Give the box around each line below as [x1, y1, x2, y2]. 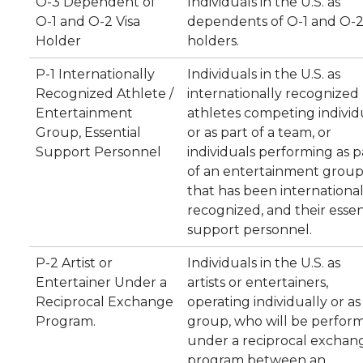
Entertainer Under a [36, 275, 167, 290]
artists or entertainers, [187, 275, 328, 290]
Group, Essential [36, 125, 141, 140]
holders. [187, 33, 239, 49]
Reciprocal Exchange [36, 294, 173, 310]
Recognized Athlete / [36, 86, 173, 101]
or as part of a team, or [187, 125, 331, 140]
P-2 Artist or [36, 255, 113, 271]
